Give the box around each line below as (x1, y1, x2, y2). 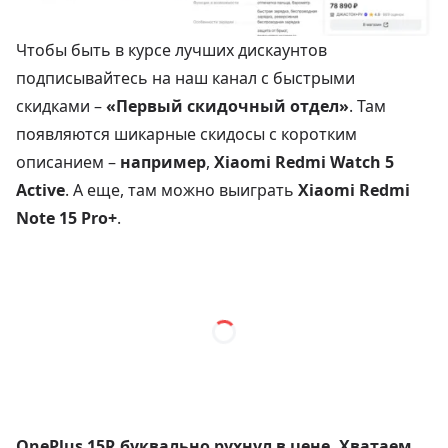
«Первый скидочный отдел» (106, 94, 349, 117)
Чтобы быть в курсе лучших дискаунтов (16, 38, 327, 61)
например (120, 150, 206, 173)
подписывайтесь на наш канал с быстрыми (16, 66, 355, 89)
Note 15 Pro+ (16, 206, 117, 229)
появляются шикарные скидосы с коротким (16, 122, 357, 145)
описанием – (16, 150, 120, 173)
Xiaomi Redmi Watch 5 (214, 150, 394, 173)
